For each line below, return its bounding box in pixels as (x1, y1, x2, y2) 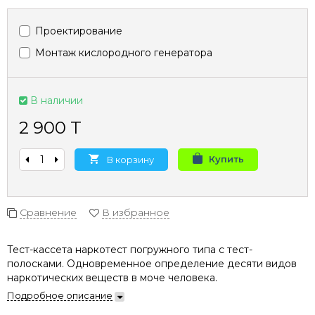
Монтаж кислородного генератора (32, 46, 212, 60)
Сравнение (20, 206, 77, 219)
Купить (209, 153, 244, 165)
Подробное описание (7, 290, 112, 301)
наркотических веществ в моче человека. (7, 271, 217, 284)
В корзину (107, 154, 154, 166)
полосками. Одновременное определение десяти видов (7, 257, 297, 270)
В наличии (30, 94, 83, 107)
